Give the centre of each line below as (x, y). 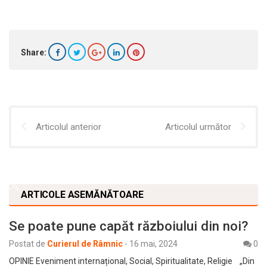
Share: (34, 53)
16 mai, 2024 (153, 244)
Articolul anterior (69, 127)
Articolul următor (198, 127)
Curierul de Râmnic (85, 244)
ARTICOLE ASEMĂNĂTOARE (82, 195)
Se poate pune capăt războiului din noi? (128, 226)
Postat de (27, 244)
